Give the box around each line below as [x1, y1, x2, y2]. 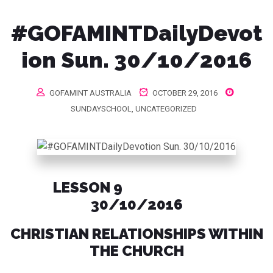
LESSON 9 [53, 178, 220, 196]
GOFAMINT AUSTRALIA [49, 88, 132, 97]
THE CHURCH [89, 241, 184, 260]
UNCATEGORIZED [135, 104, 197, 113]
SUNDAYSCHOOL [70, 104, 132, 113]
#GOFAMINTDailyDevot [10, 20, 263, 46]
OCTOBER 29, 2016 [151, 88, 218, 97]
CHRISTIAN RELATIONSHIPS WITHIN [10, 224, 263, 243]
